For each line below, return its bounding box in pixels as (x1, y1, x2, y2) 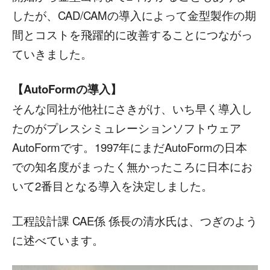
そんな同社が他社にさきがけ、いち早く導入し (12, 100, 253, 116)
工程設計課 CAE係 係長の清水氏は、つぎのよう (12, 212, 257, 228)
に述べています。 (12, 231, 104, 248)
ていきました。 (12, 45, 92, 61)
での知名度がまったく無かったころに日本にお (12, 158, 253, 174)
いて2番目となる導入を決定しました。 (12, 177, 213, 193)
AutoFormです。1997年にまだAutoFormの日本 (12, 139, 247, 155)
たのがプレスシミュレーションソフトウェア (12, 119, 241, 136)
